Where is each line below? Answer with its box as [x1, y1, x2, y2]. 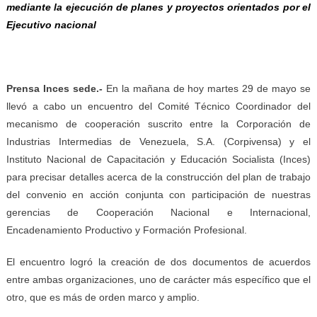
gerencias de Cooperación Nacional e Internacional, [6, 207, 311, 218]
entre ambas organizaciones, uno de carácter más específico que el [6, 274, 311, 285]
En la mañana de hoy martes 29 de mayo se [105, 83, 311, 94]
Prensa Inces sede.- [6, 83, 106, 94]
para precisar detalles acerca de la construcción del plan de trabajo [6, 171, 311, 183]
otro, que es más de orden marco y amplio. [6, 292, 200, 303]
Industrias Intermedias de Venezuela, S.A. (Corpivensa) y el [6, 136, 311, 147]
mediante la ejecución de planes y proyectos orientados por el [6, 1, 311, 13]
